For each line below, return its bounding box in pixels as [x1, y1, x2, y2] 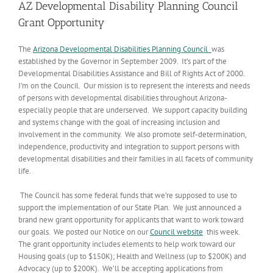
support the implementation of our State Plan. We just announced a [18, 202, 241, 213]
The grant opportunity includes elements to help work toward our [18, 238, 235, 249]
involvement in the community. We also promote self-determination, [18, 129, 246, 140]
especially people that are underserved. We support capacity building [18, 104, 247, 115]
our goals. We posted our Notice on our [18, 226, 150, 237]
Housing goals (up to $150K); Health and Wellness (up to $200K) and [18, 250, 246, 261]
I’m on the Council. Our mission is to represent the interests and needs [18, 80, 250, 91]
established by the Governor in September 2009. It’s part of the [18, 55, 227, 66]
